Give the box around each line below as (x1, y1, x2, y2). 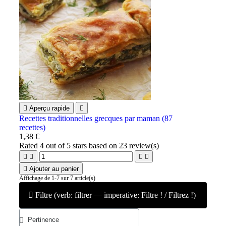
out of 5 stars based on (44, 141, 120, 150)
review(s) (127, 141, 159, 150)
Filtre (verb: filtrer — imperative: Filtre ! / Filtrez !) (35, 190, 196, 199)
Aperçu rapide (29, 104, 70, 112)
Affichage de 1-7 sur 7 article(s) (19, 174, 96, 182)
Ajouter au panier (29, 164, 79, 173)
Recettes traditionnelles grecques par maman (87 (19, 114, 173, 123)
